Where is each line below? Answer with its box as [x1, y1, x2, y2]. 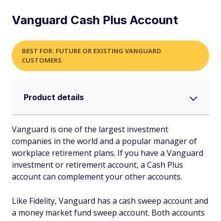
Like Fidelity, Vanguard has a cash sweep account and [12, 195, 208, 206]
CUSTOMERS [22, 55, 62, 65]
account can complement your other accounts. [12, 171, 182, 182]
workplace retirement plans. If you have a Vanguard [12, 147, 203, 158]
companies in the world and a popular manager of [12, 135, 197, 147]
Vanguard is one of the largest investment [12, 123, 168, 135]
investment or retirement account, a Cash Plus [12, 159, 183, 170]
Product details [24, 92, 84, 102]
